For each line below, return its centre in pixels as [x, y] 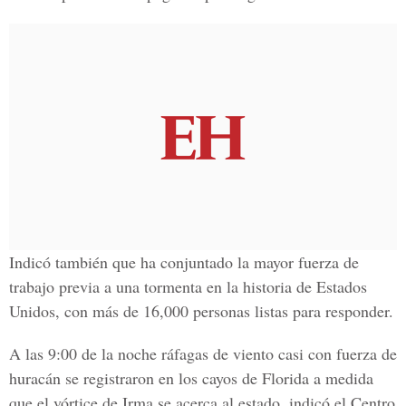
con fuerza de [353, 353]
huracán [35, 378]
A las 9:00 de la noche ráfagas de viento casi [159, 353]
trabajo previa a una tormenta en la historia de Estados [188, 286]
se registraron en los [129, 378]
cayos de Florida [253, 378]
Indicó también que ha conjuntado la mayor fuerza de [184, 262]
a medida [341, 378]
